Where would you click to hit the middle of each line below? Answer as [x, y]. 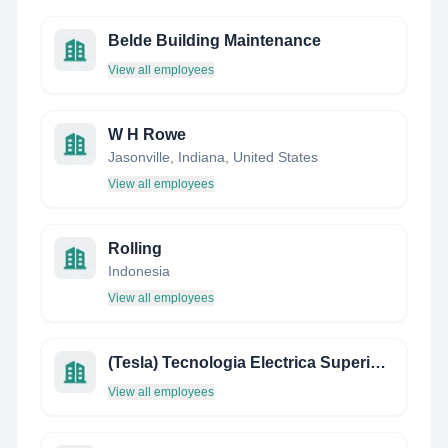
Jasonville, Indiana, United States [213, 157]
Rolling [135, 248]
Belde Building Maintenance [214, 40]
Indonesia [139, 271]
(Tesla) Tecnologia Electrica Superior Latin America [378, 362]
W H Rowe [147, 134]
